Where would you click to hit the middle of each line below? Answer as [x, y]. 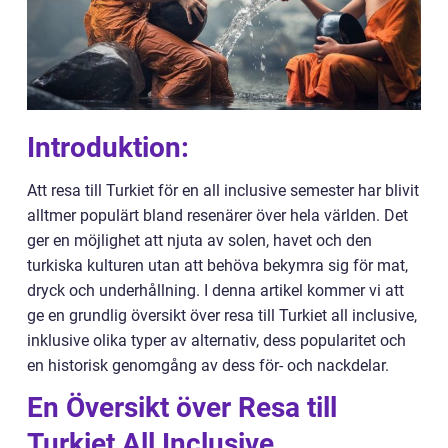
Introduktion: [108, 147]
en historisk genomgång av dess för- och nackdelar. [208, 365]
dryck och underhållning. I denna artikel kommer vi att [215, 290]
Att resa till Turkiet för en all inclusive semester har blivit [223, 190]
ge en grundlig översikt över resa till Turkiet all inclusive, [222, 315]
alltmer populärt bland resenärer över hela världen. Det [217, 215]
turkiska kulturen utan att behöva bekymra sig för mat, [217, 265]
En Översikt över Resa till [182, 407]
